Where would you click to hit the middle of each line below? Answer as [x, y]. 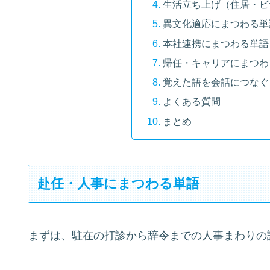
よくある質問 [191, 102]
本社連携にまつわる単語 [215, 43]
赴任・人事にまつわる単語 [119, 183]
